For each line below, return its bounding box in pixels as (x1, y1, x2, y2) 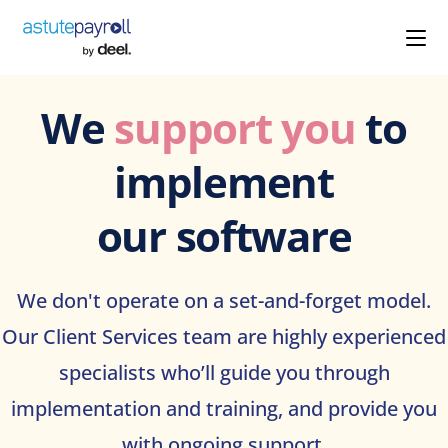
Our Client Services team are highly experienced (2, 323, 446, 350)
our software (96, 207, 352, 264)
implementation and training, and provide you (11, 395, 437, 422)
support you (114, 99, 356, 156)
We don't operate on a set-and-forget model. (17, 287, 431, 314)
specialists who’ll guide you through (58, 359, 390, 386)
